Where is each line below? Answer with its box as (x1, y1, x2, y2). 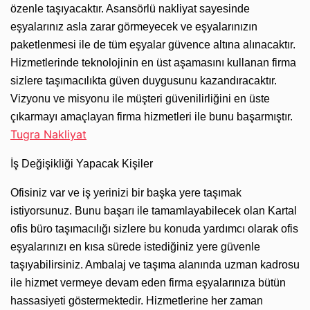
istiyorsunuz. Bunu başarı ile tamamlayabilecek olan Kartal (10, 204, 297, 217)
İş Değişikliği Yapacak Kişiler (10, 157, 153, 170)
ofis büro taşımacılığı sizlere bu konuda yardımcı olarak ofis (10, 222, 298, 235)
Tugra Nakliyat (10, 127, 86, 141)
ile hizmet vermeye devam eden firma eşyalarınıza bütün (10, 276, 286, 289)
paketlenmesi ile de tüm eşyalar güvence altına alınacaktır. (10, 38, 295, 51)
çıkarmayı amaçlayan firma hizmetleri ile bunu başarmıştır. (10, 110, 293, 122)
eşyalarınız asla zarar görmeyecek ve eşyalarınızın (10, 20, 257, 33)
